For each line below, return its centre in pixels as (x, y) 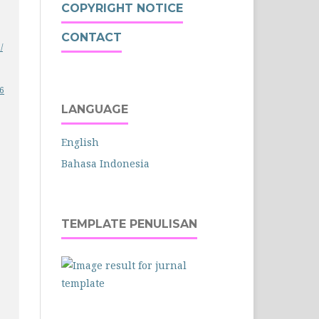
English (80, 142)
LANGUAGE (95, 109)
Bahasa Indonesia (105, 163)
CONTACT (91, 37)
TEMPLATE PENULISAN (129, 224)
